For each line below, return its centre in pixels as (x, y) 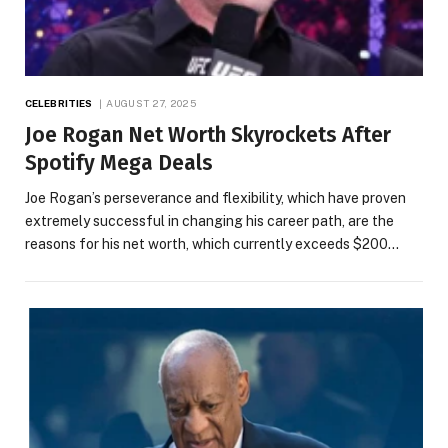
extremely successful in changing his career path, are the (209, 221)
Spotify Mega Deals (119, 163)
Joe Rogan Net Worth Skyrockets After (208, 135)
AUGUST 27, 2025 (151, 103)
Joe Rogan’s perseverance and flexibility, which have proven (215, 198)
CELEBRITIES (59, 103)
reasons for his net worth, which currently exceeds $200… (212, 244)
